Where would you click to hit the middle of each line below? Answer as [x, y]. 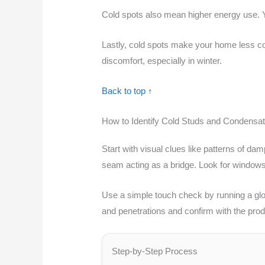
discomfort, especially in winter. [162, 60]
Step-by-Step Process [155, 251]
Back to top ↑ [127, 91]
